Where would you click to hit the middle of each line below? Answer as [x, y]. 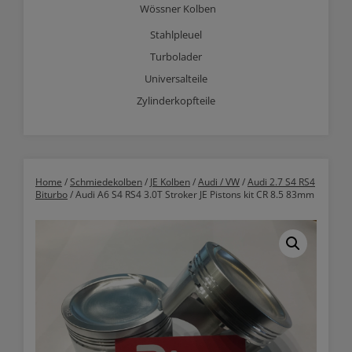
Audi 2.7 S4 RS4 [281, 182]
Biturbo [51, 194]
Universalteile [176, 79]
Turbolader [176, 57]
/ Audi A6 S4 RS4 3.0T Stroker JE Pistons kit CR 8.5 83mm [191, 194]
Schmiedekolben [106, 182]
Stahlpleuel [176, 35]
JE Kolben [170, 182]
